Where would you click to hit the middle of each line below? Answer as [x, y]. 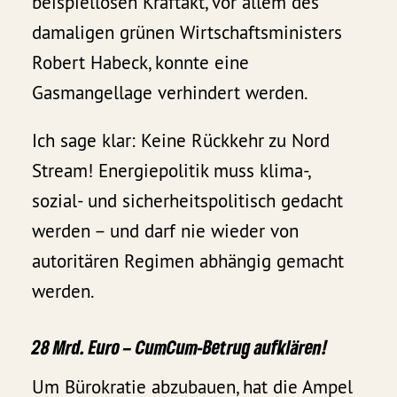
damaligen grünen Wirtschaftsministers [187, 33]
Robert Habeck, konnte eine [141, 63]
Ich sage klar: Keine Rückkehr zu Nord [181, 141]
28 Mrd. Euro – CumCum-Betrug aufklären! [180, 346]
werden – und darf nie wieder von [166, 231]
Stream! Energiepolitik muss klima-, [171, 171]
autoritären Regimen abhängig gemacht [188, 261]
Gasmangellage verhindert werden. [171, 93]
